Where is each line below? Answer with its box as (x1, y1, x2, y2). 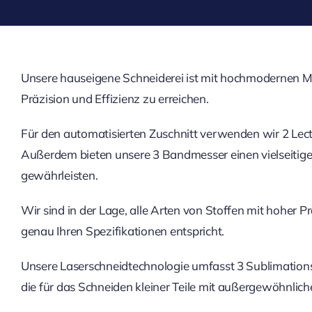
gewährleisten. (20, 168, 98, 182)
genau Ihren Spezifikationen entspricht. (20, 224, 225, 238)
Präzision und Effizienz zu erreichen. (20, 91, 209, 106)
